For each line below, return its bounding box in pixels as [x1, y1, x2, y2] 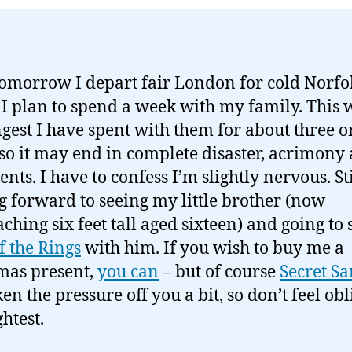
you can [97, 262, 159, 283]
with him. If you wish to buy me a [81, 238, 344, 259]
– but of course [159, 262, 280, 283]
